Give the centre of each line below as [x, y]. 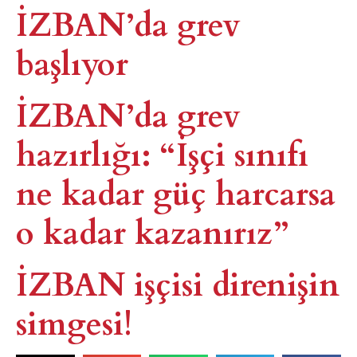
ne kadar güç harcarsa [176, 191]
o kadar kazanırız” [152, 230]
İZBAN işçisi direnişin [178, 282]
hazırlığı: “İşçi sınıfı [162, 152]
